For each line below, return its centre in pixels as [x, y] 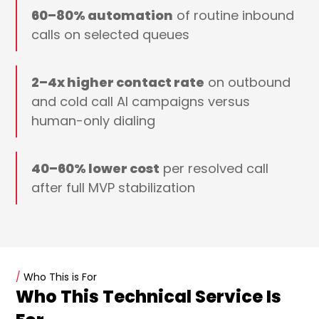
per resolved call [214, 169]
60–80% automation [103, 16]
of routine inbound [234, 16]
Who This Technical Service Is [149, 297]
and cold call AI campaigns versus [141, 102]
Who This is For [59, 277]
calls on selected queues [111, 35]
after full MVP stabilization [114, 188]
